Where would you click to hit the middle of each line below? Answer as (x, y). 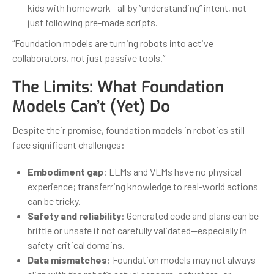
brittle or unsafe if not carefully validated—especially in (137, 230)
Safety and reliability (74, 215)
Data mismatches (67, 259)
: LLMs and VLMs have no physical (172, 171)
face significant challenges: (68, 144)
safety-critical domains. (76, 245)
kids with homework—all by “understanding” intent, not (137, 7)
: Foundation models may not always (181, 259)
